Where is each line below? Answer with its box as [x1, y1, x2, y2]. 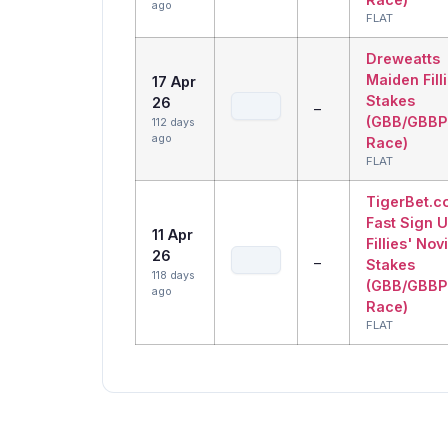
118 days [152, 269, 195, 283]
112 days [152, 116, 195, 130]
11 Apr [152, 226, 193, 244]
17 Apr [152, 73, 196, 91]
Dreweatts [366, 50, 440, 68]
